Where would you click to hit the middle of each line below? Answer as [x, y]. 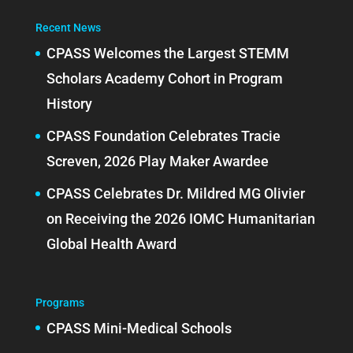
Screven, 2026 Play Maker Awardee [157, 162]
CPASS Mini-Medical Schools [139, 328]
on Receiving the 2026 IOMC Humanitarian [180, 219]
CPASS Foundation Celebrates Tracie [163, 136]
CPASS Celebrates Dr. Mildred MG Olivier [175, 194]
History [69, 104]
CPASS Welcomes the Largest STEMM [167, 54]
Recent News [68, 28]
